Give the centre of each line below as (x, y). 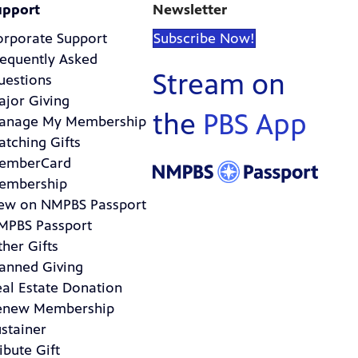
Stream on (219, 85)
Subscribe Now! (204, 39)
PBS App (255, 125)
